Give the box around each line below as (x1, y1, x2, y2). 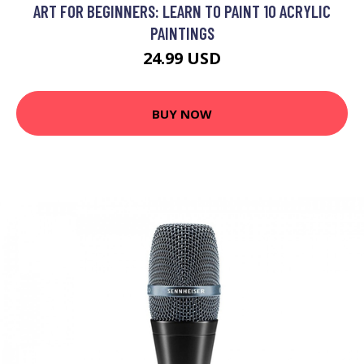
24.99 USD (143, 47, 221, 70)
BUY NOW (152, 105, 212, 122)
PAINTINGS (149, 23, 214, 44)
